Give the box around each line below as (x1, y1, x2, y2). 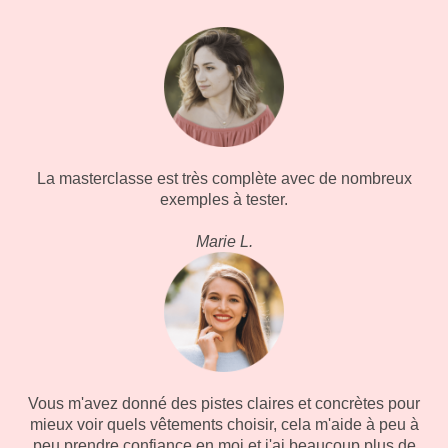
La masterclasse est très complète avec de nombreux (36, 170, 412, 187)
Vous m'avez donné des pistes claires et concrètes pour (28, 395, 420, 412)
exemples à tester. (160, 191, 288, 208)
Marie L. (195, 233, 253, 250)
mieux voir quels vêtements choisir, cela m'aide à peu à (29, 416, 419, 433)
